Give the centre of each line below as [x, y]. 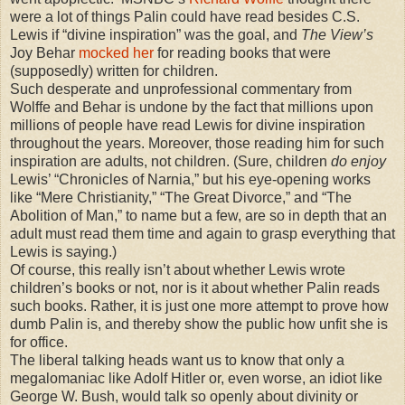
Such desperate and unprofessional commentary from [181, 89]
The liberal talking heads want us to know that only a [177, 360]
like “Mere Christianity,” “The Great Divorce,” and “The [181, 197]
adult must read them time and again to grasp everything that [202, 233]
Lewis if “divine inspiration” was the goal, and [155, 34]
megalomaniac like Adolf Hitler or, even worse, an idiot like [196, 378]
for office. [39, 342]
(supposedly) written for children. [114, 71]
